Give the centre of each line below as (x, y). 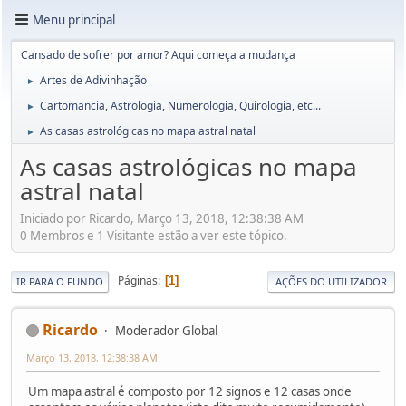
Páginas (138, 281)
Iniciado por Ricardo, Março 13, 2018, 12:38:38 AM (162, 218)
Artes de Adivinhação (93, 80)
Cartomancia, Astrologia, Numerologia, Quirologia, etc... (180, 106)
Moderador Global (166, 330)
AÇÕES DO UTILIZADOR (331, 281)
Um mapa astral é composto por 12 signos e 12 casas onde (190, 391)
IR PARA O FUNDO (60, 281)
